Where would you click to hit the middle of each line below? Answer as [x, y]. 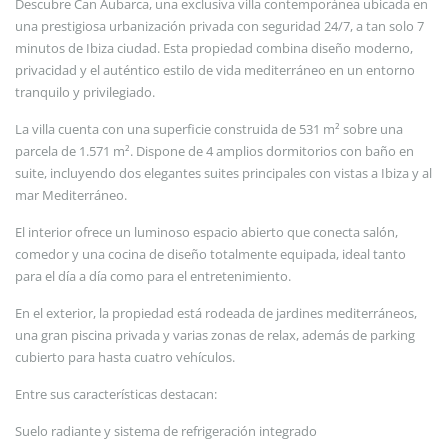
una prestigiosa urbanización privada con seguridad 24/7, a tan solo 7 [219, 26]
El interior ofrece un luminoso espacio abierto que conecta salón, [206, 232]
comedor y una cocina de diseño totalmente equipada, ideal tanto [210, 254]
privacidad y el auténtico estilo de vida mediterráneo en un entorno [215, 70]
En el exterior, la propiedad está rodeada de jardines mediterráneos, [216, 313]
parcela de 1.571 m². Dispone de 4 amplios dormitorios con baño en [214, 151]
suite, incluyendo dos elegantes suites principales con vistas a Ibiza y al [223, 173]
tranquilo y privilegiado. [85, 92]
